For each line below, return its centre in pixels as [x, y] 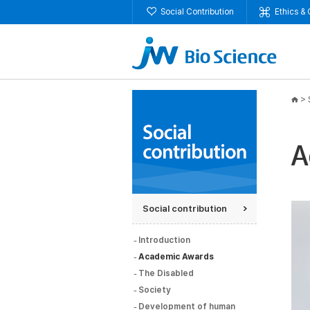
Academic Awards [176, 257]
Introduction [164, 240]
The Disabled [166, 273]
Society [155, 290]
